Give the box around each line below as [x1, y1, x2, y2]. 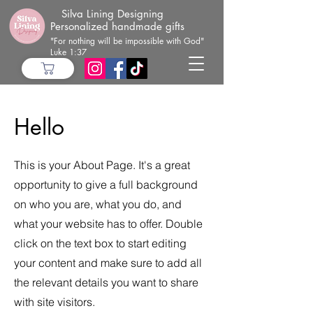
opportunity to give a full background [14, 177, 198, 191]
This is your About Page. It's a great [14, 158, 190, 172]
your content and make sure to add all [14, 256, 202, 270]
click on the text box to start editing [14, 236, 187, 250]
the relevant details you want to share [14, 275, 198, 289]
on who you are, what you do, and [14, 197, 182, 211]
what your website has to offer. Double [14, 217, 203, 231]
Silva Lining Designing [61, 7, 163, 20]
